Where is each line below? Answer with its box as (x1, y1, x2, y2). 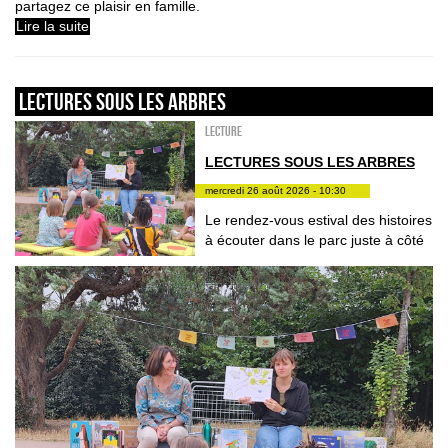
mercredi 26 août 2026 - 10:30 (204, 184, 346, 196)
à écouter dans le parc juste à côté (204, 231, 424, 248)
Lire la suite (16, 18, 89, 35)
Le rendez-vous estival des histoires (204, 211, 432, 228)
